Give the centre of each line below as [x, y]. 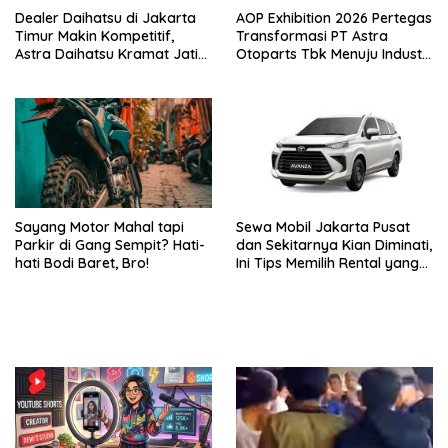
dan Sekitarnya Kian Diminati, [334, 245]
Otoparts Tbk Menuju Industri [333, 54]
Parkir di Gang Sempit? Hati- [110, 245]
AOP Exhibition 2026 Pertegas [334, 18]
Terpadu [43, 90]
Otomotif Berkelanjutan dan [330, 72]
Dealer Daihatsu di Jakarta [105, 18]
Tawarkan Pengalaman [93, 72]
